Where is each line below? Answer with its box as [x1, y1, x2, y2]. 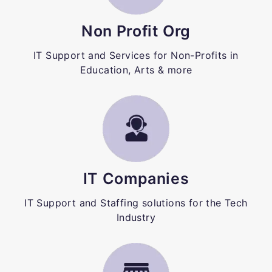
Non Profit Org [81, 21, 191, 40]
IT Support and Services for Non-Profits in [33, 49, 239, 61]
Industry [116, 211, 156, 223]
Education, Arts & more [80, 63, 192, 76]
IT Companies [83, 169, 189, 188]
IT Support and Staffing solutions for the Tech [24, 196, 248, 209]
